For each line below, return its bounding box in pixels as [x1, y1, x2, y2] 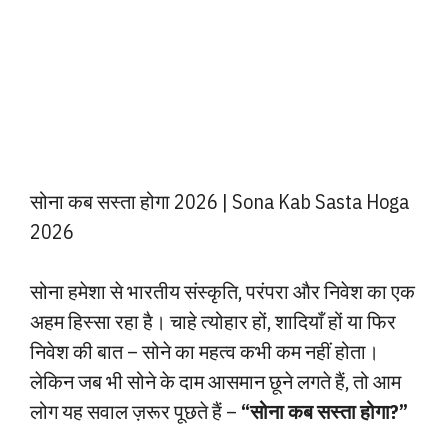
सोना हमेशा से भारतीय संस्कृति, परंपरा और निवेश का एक [30, 278, 415, 305]
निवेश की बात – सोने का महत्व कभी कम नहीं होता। [30, 338, 379, 365]
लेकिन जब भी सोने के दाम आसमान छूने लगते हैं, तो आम [30, 368, 401, 395]
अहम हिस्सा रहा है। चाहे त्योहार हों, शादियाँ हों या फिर [30, 308, 396, 335]
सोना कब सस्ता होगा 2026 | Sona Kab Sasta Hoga [30, 188, 409, 215]
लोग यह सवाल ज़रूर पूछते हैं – [30, 398, 241, 425]
